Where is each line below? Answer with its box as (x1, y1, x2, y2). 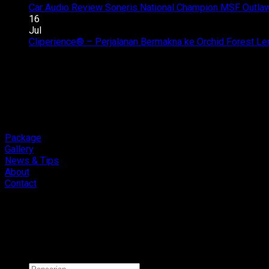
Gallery (5, 144, 34, 156)
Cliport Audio (82, 242, 136, 254)
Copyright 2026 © (5, 242, 82, 254)
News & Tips (5, 155, 59, 167)
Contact (5, 178, 37, 190)
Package (5, 132, 41, 144)
